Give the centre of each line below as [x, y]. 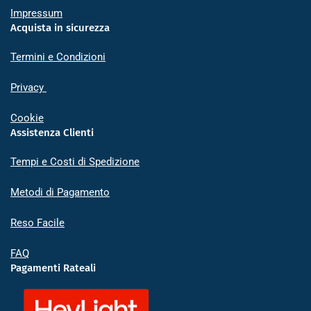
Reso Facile [37, 222]
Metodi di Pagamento [60, 192]
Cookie [27, 118]
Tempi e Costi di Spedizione [75, 161]
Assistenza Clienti [52, 132]
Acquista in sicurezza [60, 27]
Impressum [36, 13]
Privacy [28, 87]
